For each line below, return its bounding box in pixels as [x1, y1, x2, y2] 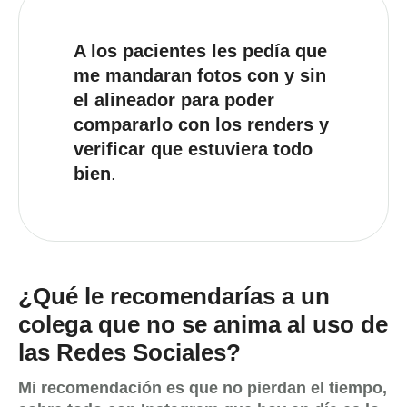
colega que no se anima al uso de [18, 311, 388, 338]
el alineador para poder [74, 90, 274, 110]
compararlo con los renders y [74, 114, 329, 134]
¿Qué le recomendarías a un [18, 283, 330, 310]
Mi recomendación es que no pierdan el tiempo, [18, 379, 387, 398]
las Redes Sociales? [18, 339, 241, 366]
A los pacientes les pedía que [74, 41, 327, 61]
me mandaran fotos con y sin [74, 65, 326, 85]
